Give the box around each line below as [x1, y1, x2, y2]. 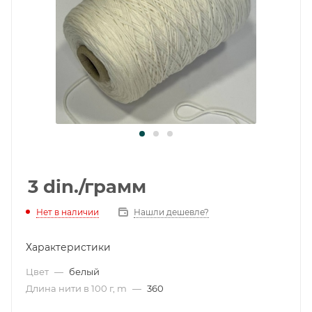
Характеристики [26, 241, 111, 253]
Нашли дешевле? [134, 207, 209, 217]
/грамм [79, 175, 146, 198]
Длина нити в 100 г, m [26, 283, 129, 294]
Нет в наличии [36, 207, 99, 217]
